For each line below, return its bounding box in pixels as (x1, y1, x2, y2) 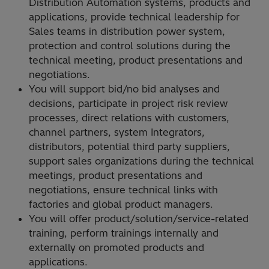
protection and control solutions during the (29, 39, 231, 52)
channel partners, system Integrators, (29, 125, 205, 138)
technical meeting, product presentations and (29, 53, 243, 66)
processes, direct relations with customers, (29, 111, 229, 124)
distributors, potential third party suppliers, (29, 140, 230, 153)
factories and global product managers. (29, 198, 213, 210)
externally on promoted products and (29, 241, 204, 253)
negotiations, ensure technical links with (29, 183, 218, 196)
